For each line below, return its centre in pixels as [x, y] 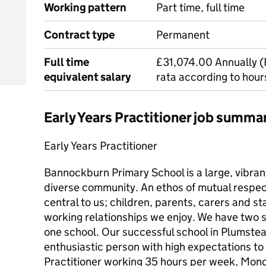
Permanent [183, 35]
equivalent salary [87, 77]
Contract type [79, 35]
